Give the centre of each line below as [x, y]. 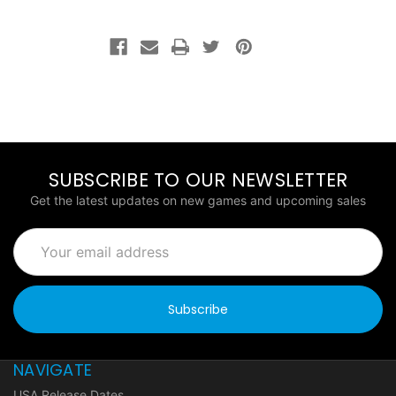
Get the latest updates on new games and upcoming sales [198, 200]
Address [37, 255]
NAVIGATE [53, 369]
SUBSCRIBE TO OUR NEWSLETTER [198, 179]
